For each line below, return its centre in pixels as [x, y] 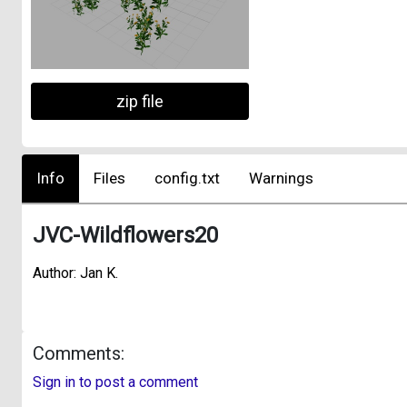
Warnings [281, 178]
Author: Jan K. [75, 273]
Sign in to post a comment [115, 382]
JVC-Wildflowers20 [125, 235]
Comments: [79, 353]
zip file [140, 102]
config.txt [187, 178]
